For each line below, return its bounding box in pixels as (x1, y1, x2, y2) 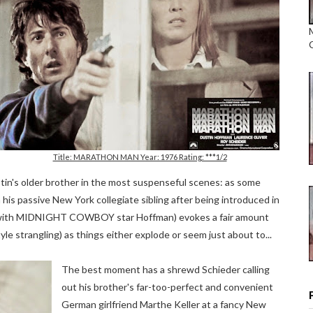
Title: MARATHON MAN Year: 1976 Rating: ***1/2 (52, 152, 227, 161)
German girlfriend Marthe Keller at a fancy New (61, 298, 266, 310)
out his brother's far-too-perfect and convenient (61, 281, 273, 293)
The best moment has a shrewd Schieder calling (61, 263, 270, 275)
